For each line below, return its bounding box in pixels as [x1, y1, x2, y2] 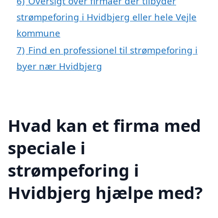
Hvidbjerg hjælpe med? [8, 181, 203, 204]
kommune [17, 27, 60, 39]
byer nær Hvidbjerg [17, 60, 102, 73]
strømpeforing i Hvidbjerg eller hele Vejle [17, 11, 197, 23]
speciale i [8, 136, 86, 159]
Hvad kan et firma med [8, 113, 201, 137]
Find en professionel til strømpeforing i [28, 44, 198, 56]
